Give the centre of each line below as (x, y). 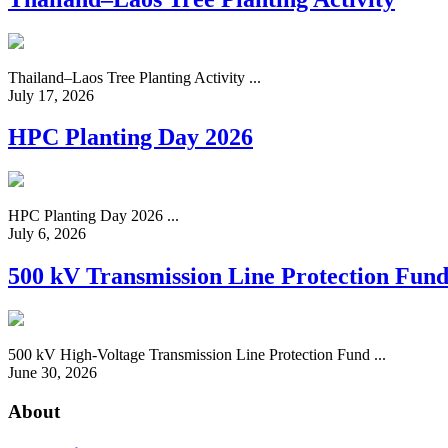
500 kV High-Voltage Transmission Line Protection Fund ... (197, 355)
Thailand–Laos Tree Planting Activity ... (134, 77)
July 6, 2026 (47, 234)
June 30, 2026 (52, 373)
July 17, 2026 (51, 95)
